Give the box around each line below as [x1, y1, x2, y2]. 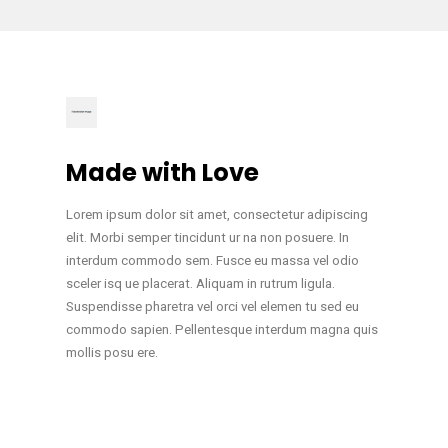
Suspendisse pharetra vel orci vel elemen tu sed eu [65, 299, 359, 315]
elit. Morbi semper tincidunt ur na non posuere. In [65, 230, 349, 246]
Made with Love [65, 156, 259, 190]
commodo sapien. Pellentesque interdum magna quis [65, 322, 378, 338]
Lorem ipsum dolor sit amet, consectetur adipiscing [65, 207, 368, 223]
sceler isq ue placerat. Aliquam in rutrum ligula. [65, 276, 335, 292]
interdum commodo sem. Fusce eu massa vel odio [65, 253, 359, 269]
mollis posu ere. [65, 345, 158, 361]
